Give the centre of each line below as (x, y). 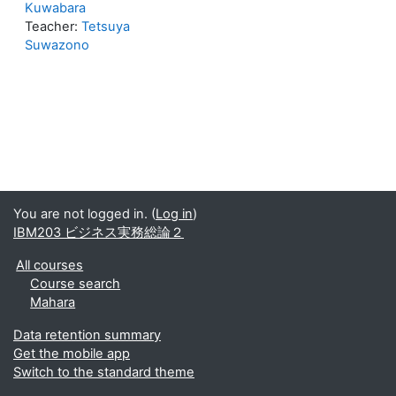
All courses (50, 265)
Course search (76, 284)
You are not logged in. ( (84, 214)
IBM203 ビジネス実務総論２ (99, 232)
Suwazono (57, 46)
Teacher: (53, 27)
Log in (174, 214)
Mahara (53, 302)
